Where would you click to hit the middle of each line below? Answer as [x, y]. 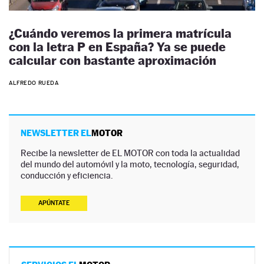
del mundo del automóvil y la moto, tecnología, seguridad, [130, 164]
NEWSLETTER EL [56, 133]
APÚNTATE [54, 203]
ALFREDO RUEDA [34, 83]
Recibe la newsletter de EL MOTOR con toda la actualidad [130, 153]
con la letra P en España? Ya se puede [117, 47]
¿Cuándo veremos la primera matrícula [120, 33]
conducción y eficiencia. [67, 176]
